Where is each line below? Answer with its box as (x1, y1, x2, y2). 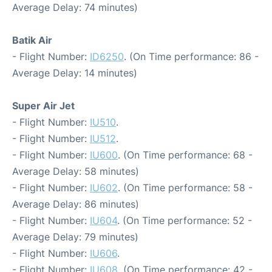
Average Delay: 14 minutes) (12, 67, 137, 80)
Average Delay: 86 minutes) (12, 198, 139, 211)
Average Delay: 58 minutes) (12, 165, 139, 178)
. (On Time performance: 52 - (117, 214, 252, 227)
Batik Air (12, 34, 52, 47)
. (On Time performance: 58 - (118, 182, 253, 194)
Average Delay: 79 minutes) (12, 231, 138, 243)
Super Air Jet (12, 100, 75, 112)
